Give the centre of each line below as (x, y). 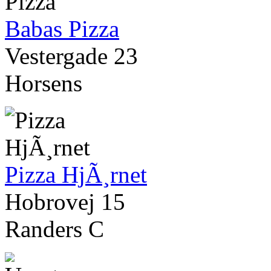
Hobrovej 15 (65, 202)
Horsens (44, 83)
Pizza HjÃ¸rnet (76, 175)
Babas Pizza (62, 29)
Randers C (54, 229)
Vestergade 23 (71, 56)
